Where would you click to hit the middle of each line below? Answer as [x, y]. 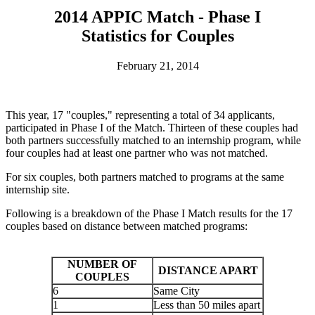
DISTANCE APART [208, 270]
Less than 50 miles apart [207, 304]
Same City [176, 290]
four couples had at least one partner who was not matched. [137, 153]
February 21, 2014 [157, 65]
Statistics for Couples [157, 36]
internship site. [38, 189]
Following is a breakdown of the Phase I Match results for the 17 [149, 213]
